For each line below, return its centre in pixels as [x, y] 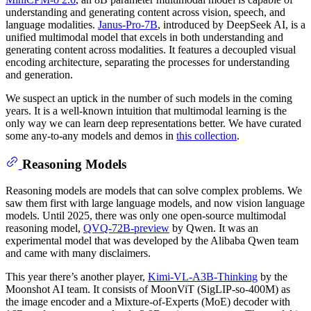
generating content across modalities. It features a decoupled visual [151, 49]
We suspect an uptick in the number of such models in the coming [149, 98]
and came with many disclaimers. [78, 253]
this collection [207, 135]
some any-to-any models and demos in [91, 135]
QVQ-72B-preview [126, 228]
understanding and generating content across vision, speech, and [145, 12]
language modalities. [52, 24]
